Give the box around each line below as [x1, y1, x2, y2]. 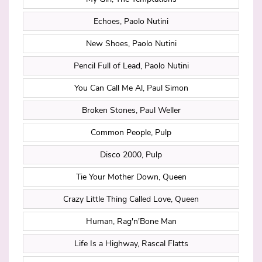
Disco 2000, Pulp [100, 149, 162, 161]
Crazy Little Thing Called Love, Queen [63, 194, 199, 205]
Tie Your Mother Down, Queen [75, 171, 187, 183]
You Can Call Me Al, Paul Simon [74, 82, 188, 94]
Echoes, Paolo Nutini [94, 16, 168, 27]
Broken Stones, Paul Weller [81, 105, 181, 116]
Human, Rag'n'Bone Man [85, 216, 177, 227]
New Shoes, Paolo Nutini [85, 38, 177, 50]
